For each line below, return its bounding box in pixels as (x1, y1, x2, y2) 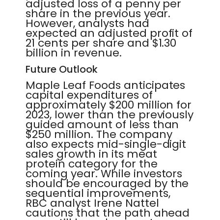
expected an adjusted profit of (26, 26, 193, 41)
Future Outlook (26, 62, 98, 76)
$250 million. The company (26, 127, 172, 142)
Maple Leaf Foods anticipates (26, 78, 186, 93)
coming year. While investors (26, 166, 183, 181)
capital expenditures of (26, 87, 153, 103)
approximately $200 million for (26, 97, 192, 112)
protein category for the (26, 156, 158, 171)
